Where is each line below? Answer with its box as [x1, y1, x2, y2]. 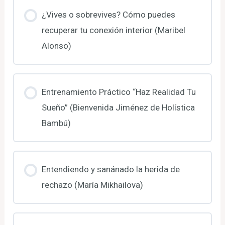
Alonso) [41, 40, 71, 51]
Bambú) [41, 118, 71, 128]
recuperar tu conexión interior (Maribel [41, 25, 185, 35]
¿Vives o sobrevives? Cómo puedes [41, 9, 175, 20]
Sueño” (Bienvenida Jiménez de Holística [41, 102, 195, 113]
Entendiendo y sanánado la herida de [41, 164, 180, 174]
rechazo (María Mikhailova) [41, 179, 143, 190]
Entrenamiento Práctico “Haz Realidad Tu [41, 86, 196, 97]
